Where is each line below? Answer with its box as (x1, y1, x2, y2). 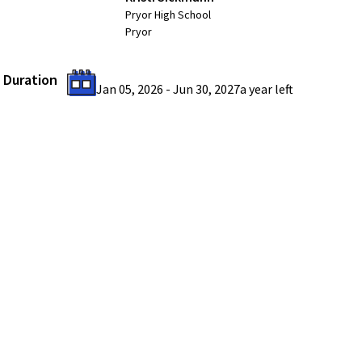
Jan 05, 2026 (95, 81, 163, 98)
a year (239, 81, 272, 98)
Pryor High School (124, 7, 211, 22)
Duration (2, 70, 57, 89)
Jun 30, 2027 (172, 81, 240, 98)
